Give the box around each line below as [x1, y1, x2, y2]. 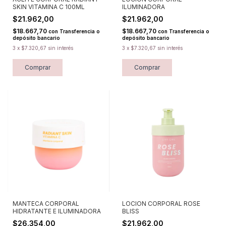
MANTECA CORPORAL [13, 200, 79, 208]
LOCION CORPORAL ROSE [122, 200, 200, 208]
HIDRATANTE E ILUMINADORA [13, 207, 101, 215]
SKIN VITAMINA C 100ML [13, 3, 85, 11]
